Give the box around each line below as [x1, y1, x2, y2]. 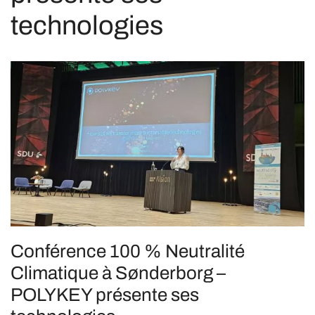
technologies [11, 11, 163, 40]
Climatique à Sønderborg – [11, 262, 226, 283]
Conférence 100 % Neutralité [11, 240, 245, 262]
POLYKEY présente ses [11, 284, 199, 305]
